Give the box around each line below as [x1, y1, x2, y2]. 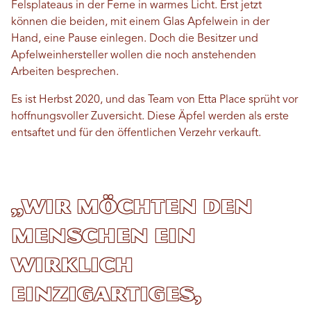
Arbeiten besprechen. [11, 67, 121, 78]
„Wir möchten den [11, 194, 253, 219]
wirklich [11, 252, 133, 277]
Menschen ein [11, 223, 196, 248]
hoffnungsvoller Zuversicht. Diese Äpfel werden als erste [11, 111, 289, 122]
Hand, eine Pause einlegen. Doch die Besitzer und [11, 33, 258, 44]
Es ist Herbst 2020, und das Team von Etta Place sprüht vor [11, 94, 298, 106]
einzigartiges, [11, 281, 201, 306]
